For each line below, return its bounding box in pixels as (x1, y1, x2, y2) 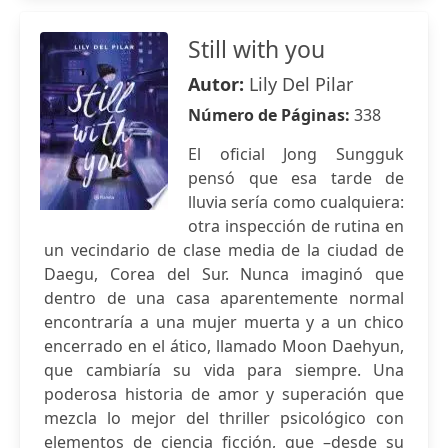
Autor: (188, 72, 249, 96)
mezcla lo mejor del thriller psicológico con (44, 407, 404, 429)
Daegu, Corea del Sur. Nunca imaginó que (44, 263, 404, 285)
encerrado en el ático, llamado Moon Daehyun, (44, 335, 404, 357)
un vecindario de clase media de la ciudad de (44, 239, 404, 261)
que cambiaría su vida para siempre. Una (44, 359, 404, 381)
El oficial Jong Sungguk (188, 143, 404, 165)
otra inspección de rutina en (188, 215, 404, 237)
